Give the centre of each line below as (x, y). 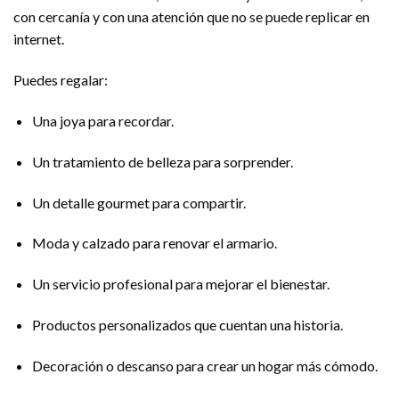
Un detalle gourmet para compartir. (138, 202)
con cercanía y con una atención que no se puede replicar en (191, 17)
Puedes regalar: (61, 80)
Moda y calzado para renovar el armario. (154, 243)
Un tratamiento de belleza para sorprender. (162, 161)
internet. (39, 39)
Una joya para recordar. (102, 121)
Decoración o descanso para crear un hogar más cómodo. (204, 365)
